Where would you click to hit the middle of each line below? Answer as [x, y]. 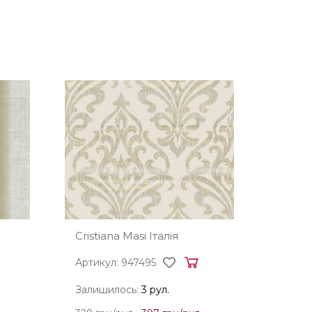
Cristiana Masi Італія [127, 236]
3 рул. [156, 290]
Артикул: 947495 [116, 263]
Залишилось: [109, 290]
